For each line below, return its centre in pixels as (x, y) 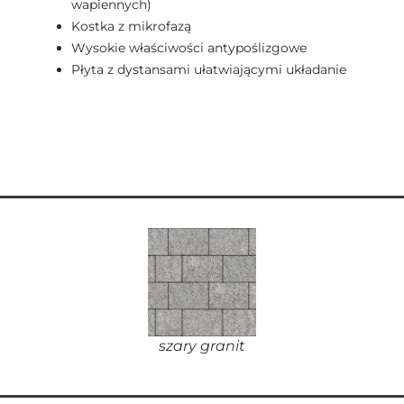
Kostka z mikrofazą (131, 26)
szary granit (202, 346)
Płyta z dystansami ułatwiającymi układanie (209, 69)
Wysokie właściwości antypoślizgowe (189, 48)
